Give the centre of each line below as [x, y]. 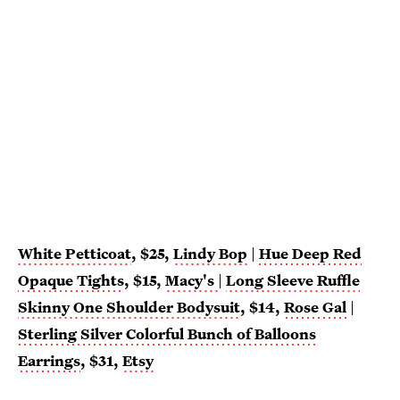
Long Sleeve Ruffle [293, 279]
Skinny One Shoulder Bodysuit [129, 306]
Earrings [49, 360]
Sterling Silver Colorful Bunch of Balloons [167, 333]
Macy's [190, 279]
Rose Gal [315, 306]
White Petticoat [75, 253]
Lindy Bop [210, 253]
